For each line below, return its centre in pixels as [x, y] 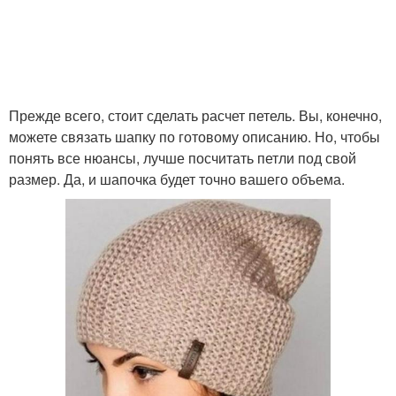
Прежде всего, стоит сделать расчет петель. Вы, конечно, [195, 115]
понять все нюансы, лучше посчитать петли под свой [183, 158]
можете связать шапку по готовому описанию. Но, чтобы [194, 137]
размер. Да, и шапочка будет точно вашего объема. [177, 179]
